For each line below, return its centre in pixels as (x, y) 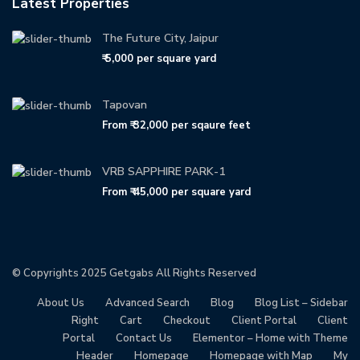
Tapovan (125, 105)
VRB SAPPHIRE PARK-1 (164, 172)
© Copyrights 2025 (61, 273)
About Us (60, 303)
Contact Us (143, 338)
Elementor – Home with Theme (270, 338)
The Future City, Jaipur (161, 38)
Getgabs (132, 273)
